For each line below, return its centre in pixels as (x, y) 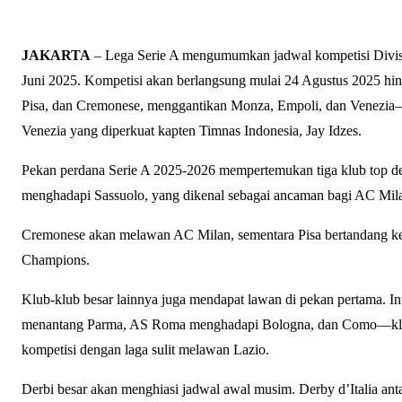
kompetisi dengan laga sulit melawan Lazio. (145, 349)
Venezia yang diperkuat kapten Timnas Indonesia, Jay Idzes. (192, 130)
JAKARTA (56, 55)
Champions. (56, 259)
